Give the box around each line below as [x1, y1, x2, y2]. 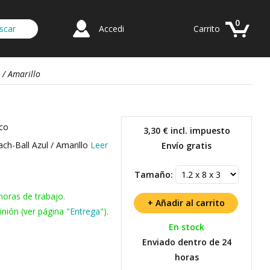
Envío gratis [162, 140, 212, 151]
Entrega [70, 206, 100, 217]
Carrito [193, 23, 220, 34]
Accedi [99, 23, 124, 34]
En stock [169, 221, 204, 233]
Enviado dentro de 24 [142, 236, 231, 248]
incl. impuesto [168, 125, 230, 136]
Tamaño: [134, 169, 173, 180]
